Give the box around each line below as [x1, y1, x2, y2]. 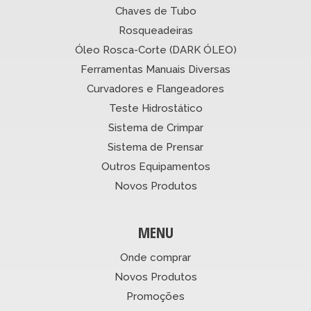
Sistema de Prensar [108, 141, 203, 154]
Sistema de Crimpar [108, 121, 203, 135]
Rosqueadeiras [118, 24, 193, 37]
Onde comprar [120, 251, 191, 264]
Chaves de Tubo [115, 5, 196, 18]
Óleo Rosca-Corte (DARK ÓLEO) [74, 44, 237, 57]
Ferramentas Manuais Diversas [81, 63, 230, 76]
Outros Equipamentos [101, 160, 210, 174]
